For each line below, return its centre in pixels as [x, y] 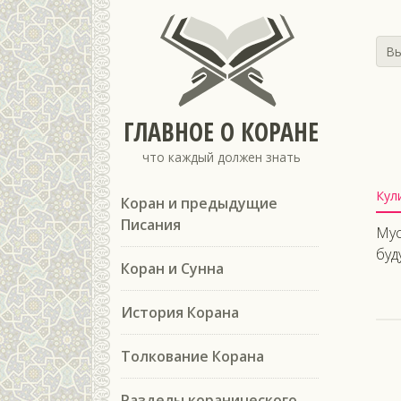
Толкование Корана [192, 356]
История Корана [180, 312]
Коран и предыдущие [199, 203]
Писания [151, 225]
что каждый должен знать [221, 157]
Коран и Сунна [172, 269]
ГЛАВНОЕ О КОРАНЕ [221, 132]
